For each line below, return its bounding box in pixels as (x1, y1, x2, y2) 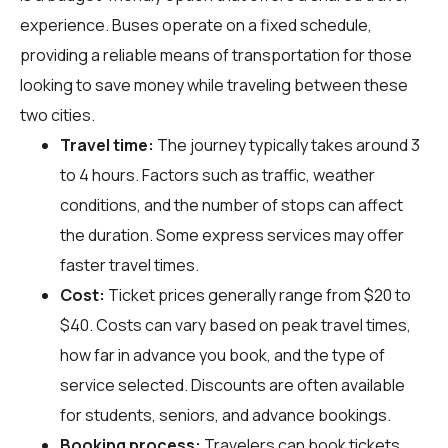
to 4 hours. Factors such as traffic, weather (60, 163, 375, 186)
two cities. (20, 103, 95, 126)
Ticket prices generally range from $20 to (105, 283, 411, 306)
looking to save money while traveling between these (20, 73, 408, 96)
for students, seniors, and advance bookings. (60, 403, 391, 426)
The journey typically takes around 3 (154, 133, 420, 156)
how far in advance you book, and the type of (60, 343, 385, 366)
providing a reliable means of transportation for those (20, 43, 412, 66)
